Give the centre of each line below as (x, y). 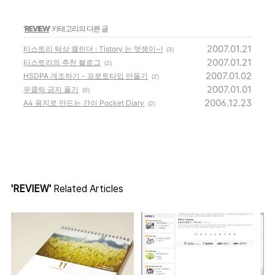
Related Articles (87, 189)
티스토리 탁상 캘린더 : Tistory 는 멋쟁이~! (93, 49)
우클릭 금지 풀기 (51, 89)
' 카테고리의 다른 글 (79, 29)
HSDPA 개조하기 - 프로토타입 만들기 (86, 76)
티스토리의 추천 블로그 (62, 62)
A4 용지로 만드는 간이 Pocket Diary (84, 103)
